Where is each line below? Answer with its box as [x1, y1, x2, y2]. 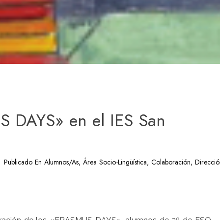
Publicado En [4, 157, 44, 167]
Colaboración [151, 157, 191, 167]
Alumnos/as [44, 157, 79, 167]
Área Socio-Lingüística [83, 157, 147, 167]
